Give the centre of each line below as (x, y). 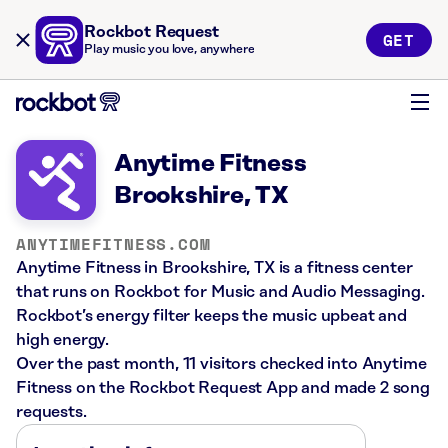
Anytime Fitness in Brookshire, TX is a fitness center (214, 268)
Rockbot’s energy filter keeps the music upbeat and (211, 316)
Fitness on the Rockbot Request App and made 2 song (223, 388)
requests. (51, 412)
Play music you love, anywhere (169, 49)
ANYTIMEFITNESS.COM (113, 244)
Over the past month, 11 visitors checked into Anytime (221, 364)
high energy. (63, 340)
